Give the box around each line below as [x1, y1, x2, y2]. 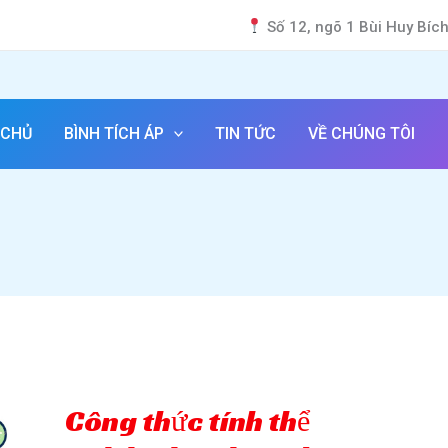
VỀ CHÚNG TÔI [308, 123, 416, 143]
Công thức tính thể [65, 401, 310, 440]
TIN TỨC [215, 123, 277, 143]
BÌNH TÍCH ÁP [63, 123, 164, 143]
